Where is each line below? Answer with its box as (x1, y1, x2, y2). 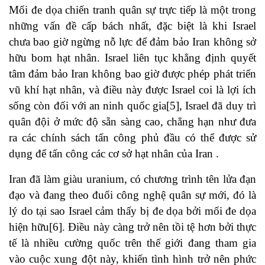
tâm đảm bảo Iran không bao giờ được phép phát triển (9, 67, 256, 80)
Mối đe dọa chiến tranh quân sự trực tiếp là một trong (9, 4, 256, 17)
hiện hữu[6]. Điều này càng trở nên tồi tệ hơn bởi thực (9, 221, 256, 234)
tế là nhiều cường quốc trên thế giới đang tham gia (9, 237, 256, 250)
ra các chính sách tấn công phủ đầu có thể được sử (9, 131, 256, 144)
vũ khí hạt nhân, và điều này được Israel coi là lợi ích (9, 83, 256, 96)
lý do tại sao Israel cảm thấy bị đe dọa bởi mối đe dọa (9, 205, 256, 218)
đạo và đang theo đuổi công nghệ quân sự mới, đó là (9, 189, 256, 202)
